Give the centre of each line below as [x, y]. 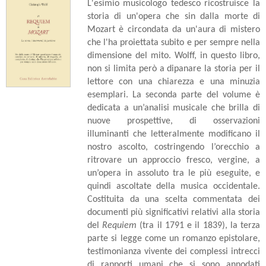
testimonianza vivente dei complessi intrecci [173, 251]
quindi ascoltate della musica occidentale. [173, 186]
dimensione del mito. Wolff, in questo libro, [173, 56]
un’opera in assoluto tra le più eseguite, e [173, 173]
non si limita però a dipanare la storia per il [173, 69]
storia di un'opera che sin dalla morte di [173, 16]
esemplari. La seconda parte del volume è [173, 95]
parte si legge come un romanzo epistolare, [173, 238]
